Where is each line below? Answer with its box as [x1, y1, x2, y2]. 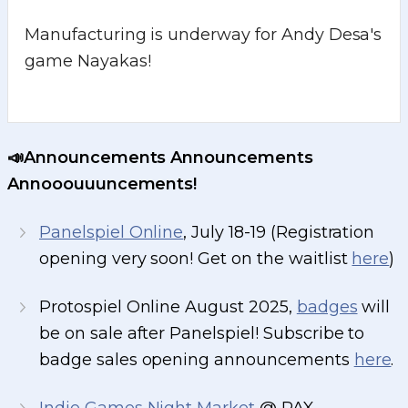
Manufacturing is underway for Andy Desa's [25, 25, 382, 46]
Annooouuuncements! [7, 174, 198, 195]
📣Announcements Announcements [7, 148, 313, 168]
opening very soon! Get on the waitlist [39, 249, 352, 270]
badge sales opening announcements [39, 350, 354, 371]
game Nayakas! [25, 51, 151, 72]
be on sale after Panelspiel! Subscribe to [39, 323, 365, 344]
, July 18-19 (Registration [183, 222, 375, 243]
